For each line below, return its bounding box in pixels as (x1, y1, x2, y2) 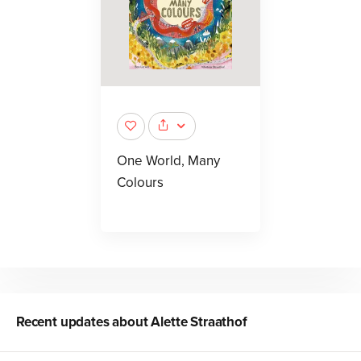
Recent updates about (16, 313, 151, 331)
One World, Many (117, 152, 220, 170)
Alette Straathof (151, 313, 247, 331)
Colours (117, 174, 164, 192)
